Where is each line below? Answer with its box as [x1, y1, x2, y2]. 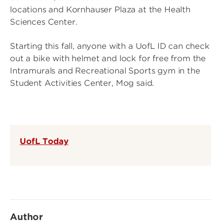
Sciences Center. [10, 17, 77, 27]
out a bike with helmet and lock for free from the [10, 54, 206, 63]
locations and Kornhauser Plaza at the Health [10, 5, 190, 14]
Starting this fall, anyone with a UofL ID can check [10, 41, 210, 51]
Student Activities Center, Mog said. [10, 78, 154, 88]
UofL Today [20, 136, 69, 146]
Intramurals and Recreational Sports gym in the [10, 66, 200, 75]
